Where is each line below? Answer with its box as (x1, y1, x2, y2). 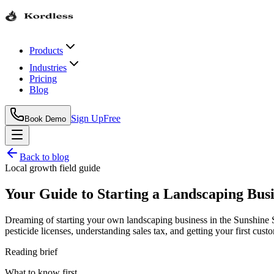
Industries (29, 62, 67, 73)
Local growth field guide (5, 163, 100, 173)
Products (29, 45, 63, 56)
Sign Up (71, 113, 103, 124)
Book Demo (24, 114, 66, 124)
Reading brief (5, 246, 57, 257)
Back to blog (20, 152, 69, 162)
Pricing (29, 73, 57, 84)
